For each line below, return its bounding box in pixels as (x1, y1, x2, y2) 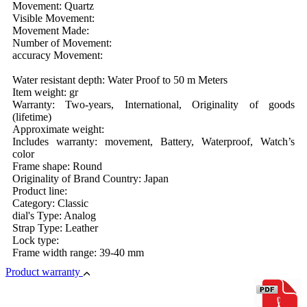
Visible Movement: (12, 12, 95, 24)
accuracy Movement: (12, 49, 103, 61)
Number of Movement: (12, 36, 112, 49)
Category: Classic (12, 197, 88, 209)
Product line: (12, 184, 67, 197)
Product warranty (5, 265, 83, 278)
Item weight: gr (12, 86, 78, 98)
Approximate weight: (12, 123, 104, 135)
